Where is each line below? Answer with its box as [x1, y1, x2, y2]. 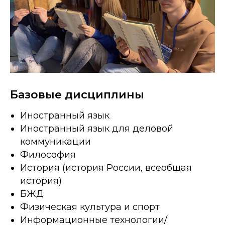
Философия [20, 149, 76, 160]
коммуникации [20, 136, 91, 147]
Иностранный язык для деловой [20, 123, 173, 134]
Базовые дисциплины [10, 87, 144, 101]
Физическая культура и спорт [20, 201, 160, 212]
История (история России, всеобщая [20, 162, 192, 173]
